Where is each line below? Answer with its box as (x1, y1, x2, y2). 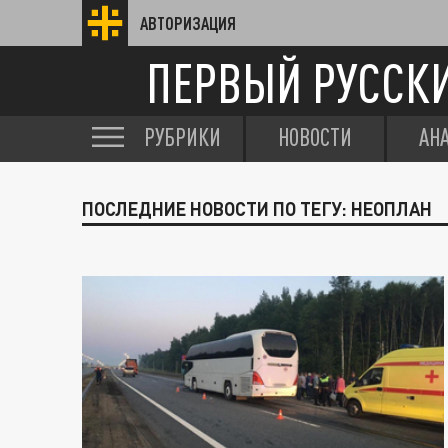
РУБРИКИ (144, 123, 221, 151)
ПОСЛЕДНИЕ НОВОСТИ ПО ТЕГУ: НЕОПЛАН (82, 198, 432, 220)
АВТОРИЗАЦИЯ (140, 13, 236, 33)
